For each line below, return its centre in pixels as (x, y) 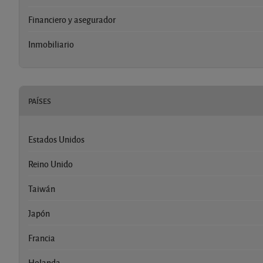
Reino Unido (50, 163)
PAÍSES (40, 101)
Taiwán (42, 188)
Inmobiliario (51, 44)
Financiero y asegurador (72, 19)
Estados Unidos (56, 139)
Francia (42, 237)
